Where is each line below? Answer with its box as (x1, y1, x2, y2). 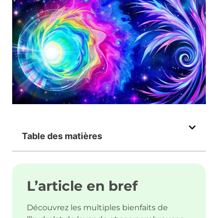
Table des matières (22, 131, 102, 142)
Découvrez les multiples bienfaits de (27, 203, 168, 213)
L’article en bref (27, 178, 138, 195)
